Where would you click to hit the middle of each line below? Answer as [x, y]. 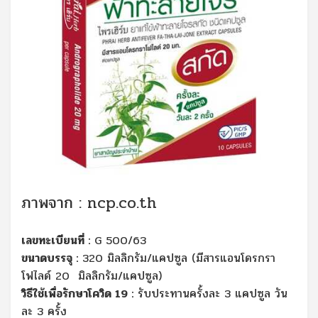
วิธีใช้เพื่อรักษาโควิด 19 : [77, 294]
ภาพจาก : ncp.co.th [89, 203]
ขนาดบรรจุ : [50, 258]
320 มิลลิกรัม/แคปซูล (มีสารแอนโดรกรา [177, 258]
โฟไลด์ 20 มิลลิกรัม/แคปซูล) [92, 276]
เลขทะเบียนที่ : [56, 241]
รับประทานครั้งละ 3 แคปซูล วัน [210, 294]
